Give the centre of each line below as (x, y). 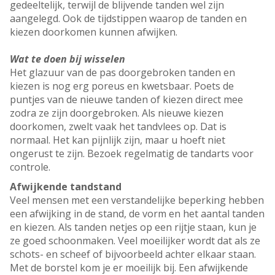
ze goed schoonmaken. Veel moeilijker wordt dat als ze (135, 241)
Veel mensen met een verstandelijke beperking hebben (137, 200)
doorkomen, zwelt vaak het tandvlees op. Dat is (118, 127)
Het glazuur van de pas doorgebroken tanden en (122, 73)
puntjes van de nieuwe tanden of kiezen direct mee (126, 100)
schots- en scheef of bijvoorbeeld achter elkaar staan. (133, 254)
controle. (30, 167)
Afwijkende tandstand (66, 187)
